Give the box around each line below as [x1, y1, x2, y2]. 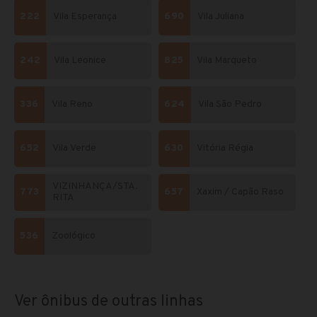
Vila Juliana [197, 11, 244, 23]
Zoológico [52, 230, 96, 243]
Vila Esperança [53, 11, 117, 23]
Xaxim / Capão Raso [197, 186, 284, 199]
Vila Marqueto [197, 54, 257, 67]
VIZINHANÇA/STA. [52, 180, 138, 193]
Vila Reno [52, 98, 93, 111]
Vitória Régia [197, 142, 253, 155]
